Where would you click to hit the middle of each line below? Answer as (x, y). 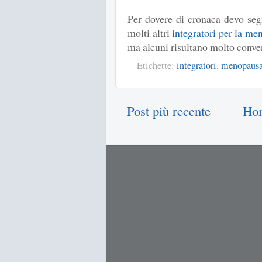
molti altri (150, 33)
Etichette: (157, 66)
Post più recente (169, 111)
